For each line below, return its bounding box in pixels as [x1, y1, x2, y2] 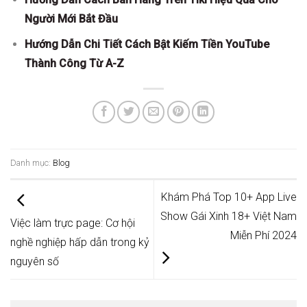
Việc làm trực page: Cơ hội [10, 217, 135, 230]
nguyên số [10, 255, 59, 269]
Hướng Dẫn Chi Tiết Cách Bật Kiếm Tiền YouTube [24, 38, 269, 51]
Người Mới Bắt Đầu [24, 12, 118, 25]
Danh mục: [10, 158, 51, 169]
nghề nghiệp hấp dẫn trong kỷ [10, 236, 149, 249]
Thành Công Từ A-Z [24, 57, 124, 71]
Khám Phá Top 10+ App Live [161, 191, 297, 204]
